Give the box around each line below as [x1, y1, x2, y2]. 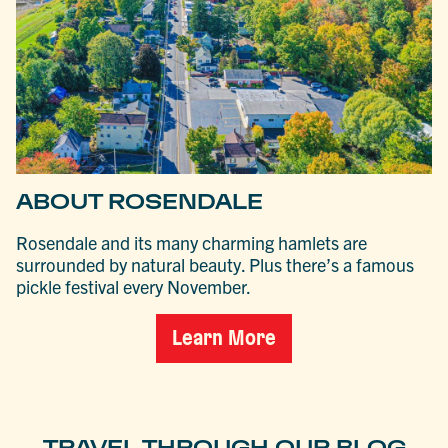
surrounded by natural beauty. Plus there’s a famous [16, 252, 415, 276]
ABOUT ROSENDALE [16, 189, 264, 213]
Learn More [172, 327, 276, 350]
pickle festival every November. [16, 274, 252, 298]
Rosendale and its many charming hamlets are [16, 230, 368, 254]
